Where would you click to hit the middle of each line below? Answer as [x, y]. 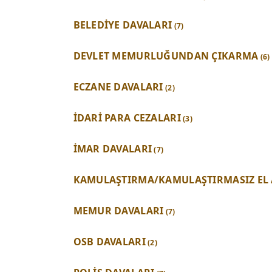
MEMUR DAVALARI [118, 210]
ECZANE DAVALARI [118, 87]
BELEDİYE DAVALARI [123, 25]
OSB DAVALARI [109, 241]
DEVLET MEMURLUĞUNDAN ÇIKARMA [166, 56]
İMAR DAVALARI [113, 148]
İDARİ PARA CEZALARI [127, 117]
